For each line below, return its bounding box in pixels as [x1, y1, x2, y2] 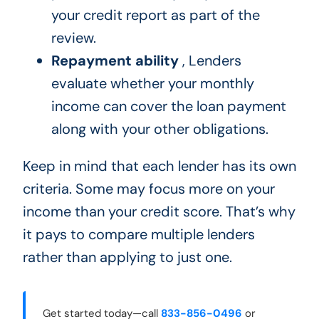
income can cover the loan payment [51, 97, 286, 116]
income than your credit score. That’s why [22, 202, 296, 221]
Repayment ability [51, 51, 179, 70]
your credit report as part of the [51, 6, 260, 25]
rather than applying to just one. [22, 248, 232, 267]
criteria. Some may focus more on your [22, 179, 275, 199]
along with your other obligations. [51, 120, 268, 139]
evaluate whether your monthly [51, 74, 254, 93]
